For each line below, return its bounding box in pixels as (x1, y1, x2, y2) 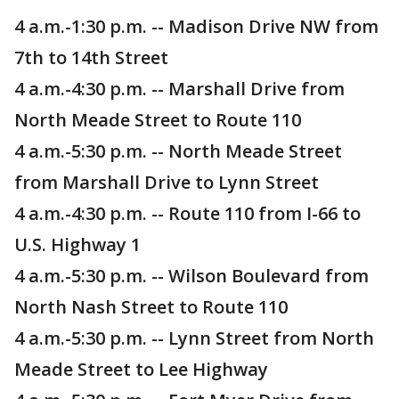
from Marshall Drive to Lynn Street (14, 170, 319, 195)
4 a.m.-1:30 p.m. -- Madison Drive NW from (14, 14, 379, 39)
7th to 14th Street (14, 45, 168, 70)
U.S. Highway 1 (14, 232, 141, 257)
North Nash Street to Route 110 (14, 295, 288, 320)
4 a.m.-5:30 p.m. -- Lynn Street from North (14, 326, 374, 351)
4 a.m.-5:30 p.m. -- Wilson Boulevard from (14, 264, 369, 289)
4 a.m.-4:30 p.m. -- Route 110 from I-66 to (14, 201, 361, 226)
